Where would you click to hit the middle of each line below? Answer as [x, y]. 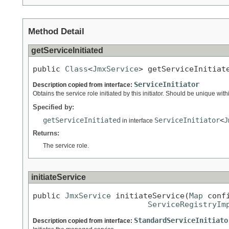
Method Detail [56, 31]
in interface [138, 121]
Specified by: [53, 107]
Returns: [46, 133]
